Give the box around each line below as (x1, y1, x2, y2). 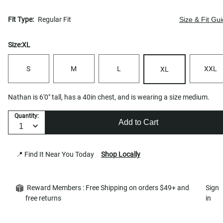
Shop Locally (101, 150, 140, 158)
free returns (25, 194, 64, 202)
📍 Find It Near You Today (16, 150, 97, 158)
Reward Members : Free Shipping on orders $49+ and (25, 183, 189, 192)
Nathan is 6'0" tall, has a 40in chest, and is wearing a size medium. (8, 93, 210, 101)
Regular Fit (38, 15, 71, 23)
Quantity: (14, 112, 39, 120)
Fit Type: (8, 15, 34, 23)
